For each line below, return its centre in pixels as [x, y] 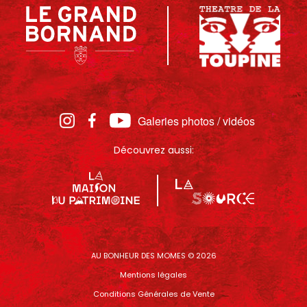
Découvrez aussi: [153, 150]
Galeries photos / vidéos [196, 121]
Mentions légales [153, 274]
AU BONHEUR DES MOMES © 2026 [153, 255]
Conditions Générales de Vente [153, 294]
